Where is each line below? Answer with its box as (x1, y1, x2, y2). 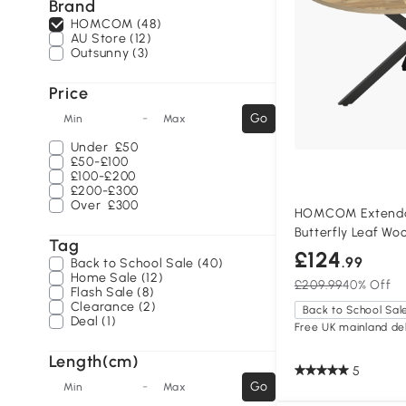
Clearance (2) (70, 299, 157, 314)
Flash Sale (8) (70, 285, 155, 300)
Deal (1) (70, 314, 117, 329)
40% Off (342, 277, 391, 294)
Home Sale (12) (70, 270, 164, 285)
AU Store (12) (70, 31, 152, 46)
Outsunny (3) (70, 45, 150, 61)
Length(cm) (48, 352, 139, 372)
